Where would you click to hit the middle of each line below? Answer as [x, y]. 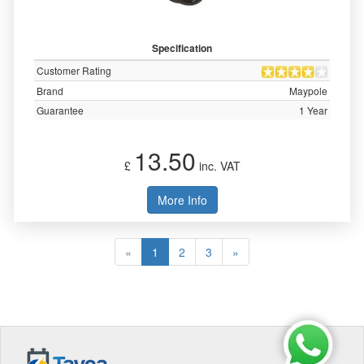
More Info [182, 200]
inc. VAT [218, 166]
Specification [182, 48]
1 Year [313, 110]
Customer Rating [74, 70]
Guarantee [60, 110]
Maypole [308, 91]
